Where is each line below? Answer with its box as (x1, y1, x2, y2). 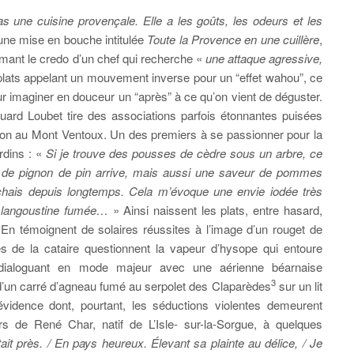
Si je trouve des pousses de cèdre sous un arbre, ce (45, 145, 322, 161)
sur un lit (275, 277, 322, 294)
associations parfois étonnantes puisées (111, 107, 322, 123)
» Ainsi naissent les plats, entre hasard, (108, 201, 322, 218)
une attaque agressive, (205, 50, 322, 66)
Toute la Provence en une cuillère (143, 31, 319, 47)
